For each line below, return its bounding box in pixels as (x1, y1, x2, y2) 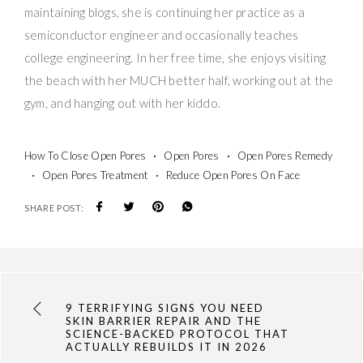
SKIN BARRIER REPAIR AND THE (66, 314, 263, 327)
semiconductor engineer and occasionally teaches (24, 27, 299, 42)
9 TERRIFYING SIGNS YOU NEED (66, 301, 265, 314)
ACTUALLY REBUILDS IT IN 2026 (66, 340, 268, 353)
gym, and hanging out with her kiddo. (24, 95, 221, 110)
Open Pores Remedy (237, 148, 333, 162)
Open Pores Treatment (42, 168, 148, 181)
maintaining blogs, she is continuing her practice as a (24, 4, 305, 19)
